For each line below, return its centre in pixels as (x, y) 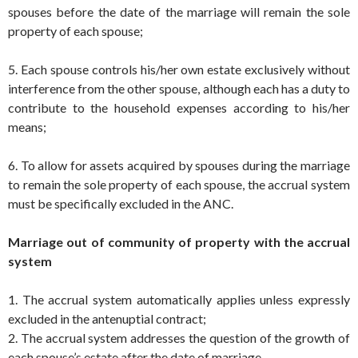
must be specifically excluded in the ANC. (121, 203)
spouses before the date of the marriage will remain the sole (179, 11)
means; (27, 126)
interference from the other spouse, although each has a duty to (179, 88)
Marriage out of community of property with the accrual (179, 241)
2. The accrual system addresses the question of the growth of (179, 337)
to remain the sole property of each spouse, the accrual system (179, 184)
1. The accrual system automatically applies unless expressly (179, 299)
